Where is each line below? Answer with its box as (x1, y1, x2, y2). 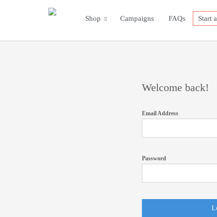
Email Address (142, 110, 178, 117)
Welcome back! (142, 81, 209, 93)
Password (142, 155, 166, 162)
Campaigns (120, 15, 154, 22)
